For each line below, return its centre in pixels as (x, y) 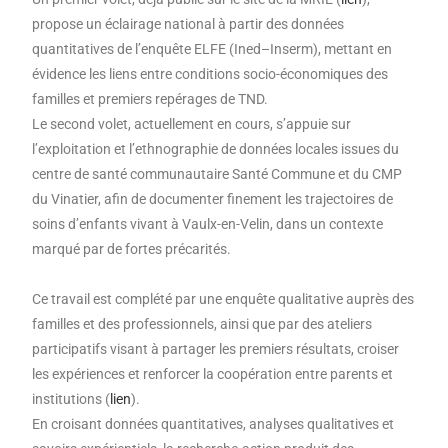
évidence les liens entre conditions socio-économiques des (210, 74)
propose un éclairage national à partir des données (188, 24)
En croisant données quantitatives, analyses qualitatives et (213, 424)
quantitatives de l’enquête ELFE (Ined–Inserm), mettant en (212, 49)
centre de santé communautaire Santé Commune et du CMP (217, 174)
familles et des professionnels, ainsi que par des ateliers (202, 324)
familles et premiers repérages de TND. (152, 99)
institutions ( (71, 399)
